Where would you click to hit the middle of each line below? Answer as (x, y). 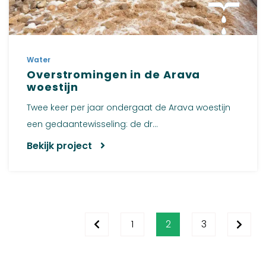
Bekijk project (61, 145)
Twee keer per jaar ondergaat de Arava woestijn (129, 107)
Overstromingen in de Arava (114, 74)
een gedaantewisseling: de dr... (92, 124)
